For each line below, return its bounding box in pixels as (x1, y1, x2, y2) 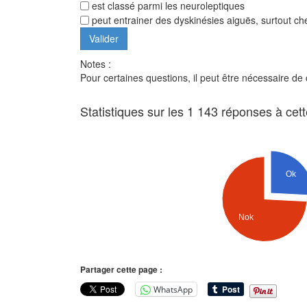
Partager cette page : (80, 263, 162, 276)
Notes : (80, 57, 111, 71)
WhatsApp (153, 283, 193, 295)
